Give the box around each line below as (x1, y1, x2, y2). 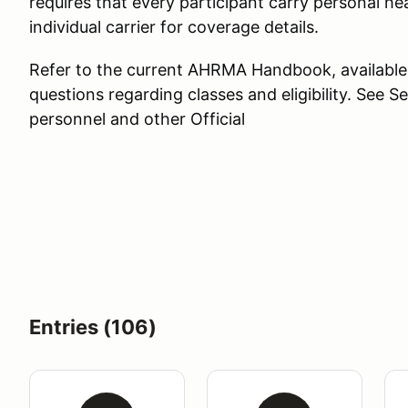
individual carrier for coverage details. (29, 17, 323, 36)
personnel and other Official (29, 109, 245, 128)
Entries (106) (29, 315, 157, 339)
